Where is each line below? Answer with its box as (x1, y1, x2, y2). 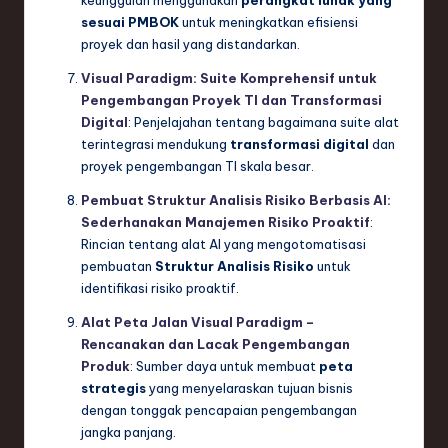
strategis (81, 380, 146, 397)
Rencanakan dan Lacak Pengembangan (81, 336, 350, 353)
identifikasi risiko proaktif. (81, 280, 239, 297)
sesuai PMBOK (81, 14, 179, 31)
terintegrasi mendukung (81, 136, 230, 153)
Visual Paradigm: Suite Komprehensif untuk (81, 70, 377, 87)
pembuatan (81, 258, 155, 275)
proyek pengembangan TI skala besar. (81, 158, 314, 175)
